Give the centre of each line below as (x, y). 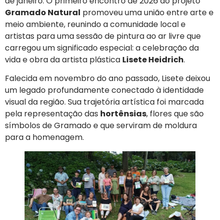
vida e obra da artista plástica (64, 59)
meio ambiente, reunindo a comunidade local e (95, 24)
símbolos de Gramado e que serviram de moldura (101, 125)
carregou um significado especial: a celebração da (102, 48)
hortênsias (123, 113)
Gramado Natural (43, 12)
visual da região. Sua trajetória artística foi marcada (104, 102)
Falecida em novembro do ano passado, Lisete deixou (108, 78)
